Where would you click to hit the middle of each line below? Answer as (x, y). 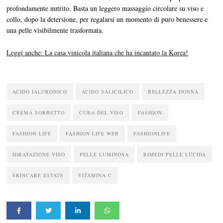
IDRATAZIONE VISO (39, 154)
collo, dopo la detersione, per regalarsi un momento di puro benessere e (107, 19)
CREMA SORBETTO (39, 112)
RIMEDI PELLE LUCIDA (175, 154)
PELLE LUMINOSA (105, 154)
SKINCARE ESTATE (38, 175)
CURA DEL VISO (102, 112)
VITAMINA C (95, 175)
